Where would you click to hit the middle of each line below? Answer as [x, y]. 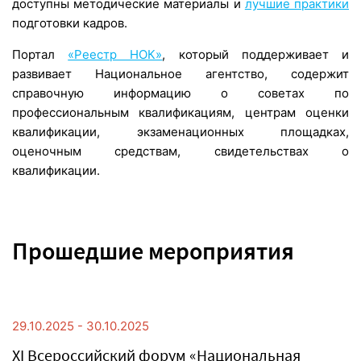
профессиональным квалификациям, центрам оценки [180, 113]
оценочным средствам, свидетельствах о [180, 151]
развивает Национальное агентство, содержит [180, 74]
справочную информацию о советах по [180, 93]
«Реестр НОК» [115, 55]
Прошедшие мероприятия [153, 251]
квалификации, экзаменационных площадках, [180, 132]
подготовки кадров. [71, 23]
